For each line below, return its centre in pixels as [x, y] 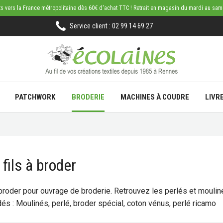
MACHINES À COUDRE [155, 97]
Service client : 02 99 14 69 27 [111, 26]
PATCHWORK [35, 97]
